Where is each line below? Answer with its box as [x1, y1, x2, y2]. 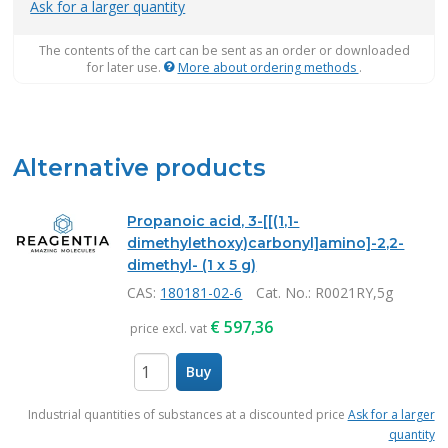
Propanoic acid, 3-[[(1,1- [127, 212, 300, 230]
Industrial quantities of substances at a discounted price [27, 406, 348, 423]
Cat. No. [256, 283, 309, 302]
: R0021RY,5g [308, 283, 394, 302]
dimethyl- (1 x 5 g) [127, 256, 257, 274]
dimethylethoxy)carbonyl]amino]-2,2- [127, 234, 405, 252]
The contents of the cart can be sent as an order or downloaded [38, 42, 410, 59]
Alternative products [13, 153, 267, 182]
